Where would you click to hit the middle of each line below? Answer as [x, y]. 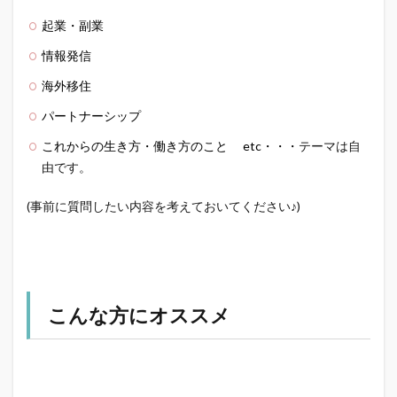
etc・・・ [271, 146]
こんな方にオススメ [139, 315]
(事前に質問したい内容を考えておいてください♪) [163, 206]
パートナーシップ [91, 116]
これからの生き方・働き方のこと [142, 146]
